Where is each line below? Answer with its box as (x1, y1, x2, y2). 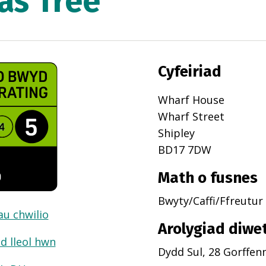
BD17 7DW (157, 142, 211, 157)
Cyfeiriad (157, 62, 221, 81)
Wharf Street (157, 109, 224, 124)
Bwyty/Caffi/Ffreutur (157, 194, 263, 208)
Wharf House (157, 93, 224, 107)
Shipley (157, 126, 195, 141)
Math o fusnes (157, 169, 258, 188)
